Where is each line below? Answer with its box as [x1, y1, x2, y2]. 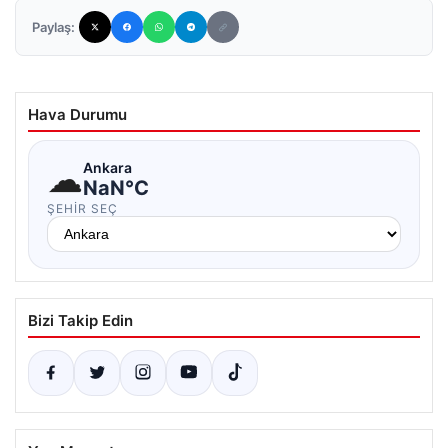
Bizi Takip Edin [28, 311, 133, 330]
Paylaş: [32, 19, 75, 35]
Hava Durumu [28, 105, 127, 124]
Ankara [83, 158, 132, 176]
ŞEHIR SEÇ [47, 201, 118, 216]
